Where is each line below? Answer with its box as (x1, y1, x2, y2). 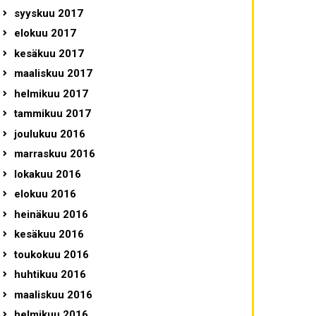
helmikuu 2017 (13, 87, 88, 100)
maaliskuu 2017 (13, 67, 92, 80)
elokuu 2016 (13, 188, 76, 201)
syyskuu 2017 (13, 6, 83, 20)
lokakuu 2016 (13, 167, 81, 181)
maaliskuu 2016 (13, 288, 92, 301)
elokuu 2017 (13, 27, 76, 40)
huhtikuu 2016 (13, 268, 86, 281)
